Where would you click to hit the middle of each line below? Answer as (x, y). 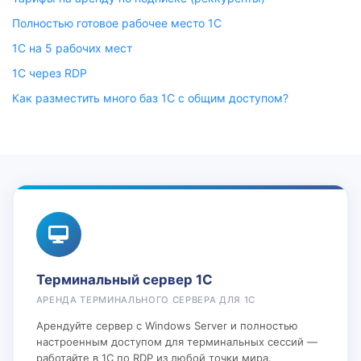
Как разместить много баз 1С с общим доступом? (150, 98)
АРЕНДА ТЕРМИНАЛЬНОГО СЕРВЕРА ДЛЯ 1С (146, 299)
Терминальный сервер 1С (124, 279)
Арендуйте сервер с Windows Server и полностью (167, 325)
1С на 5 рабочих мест (72, 48)
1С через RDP (50, 73)
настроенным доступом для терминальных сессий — (176, 341)
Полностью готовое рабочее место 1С (117, 23)
